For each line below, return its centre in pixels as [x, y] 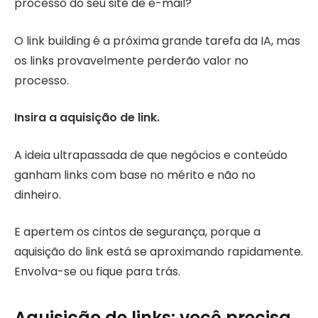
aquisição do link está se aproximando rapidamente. [159, 252]
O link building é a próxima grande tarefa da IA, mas [157, 40]
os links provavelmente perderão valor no [131, 60]
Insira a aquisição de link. [87, 118]
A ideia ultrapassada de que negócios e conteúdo [151, 155]
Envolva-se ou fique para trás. [97, 272]
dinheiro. [38, 194]
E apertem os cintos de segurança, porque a [137, 232]
